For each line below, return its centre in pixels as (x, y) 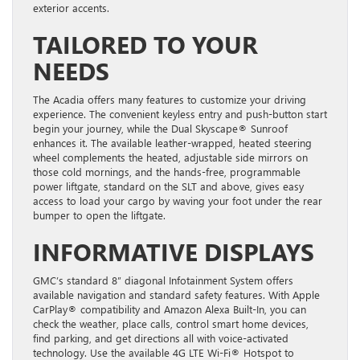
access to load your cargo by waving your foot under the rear (178, 200)
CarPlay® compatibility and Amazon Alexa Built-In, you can (170, 309)
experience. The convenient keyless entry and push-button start (180, 113)
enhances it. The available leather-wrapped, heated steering (172, 142)
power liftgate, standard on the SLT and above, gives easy (168, 186)
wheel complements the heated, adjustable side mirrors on (170, 157)
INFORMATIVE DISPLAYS (174, 251)
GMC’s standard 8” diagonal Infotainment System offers (163, 280)
